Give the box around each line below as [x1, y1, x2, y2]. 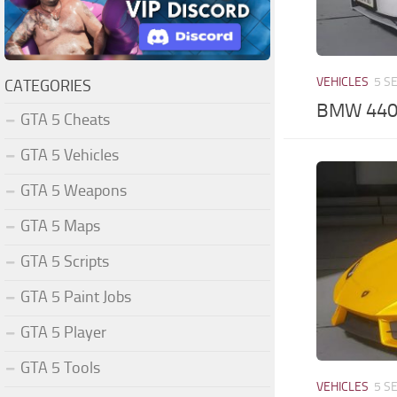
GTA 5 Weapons [20, 180, 127, 200]
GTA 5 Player [20, 322, 106, 342]
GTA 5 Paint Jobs [20, 286, 131, 307]
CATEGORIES [4, 75, 91, 96]
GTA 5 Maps [20, 215, 100, 236]
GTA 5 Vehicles [20, 144, 119, 165]
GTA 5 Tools [20, 357, 100, 378]
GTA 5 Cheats [20, 109, 110, 129]
